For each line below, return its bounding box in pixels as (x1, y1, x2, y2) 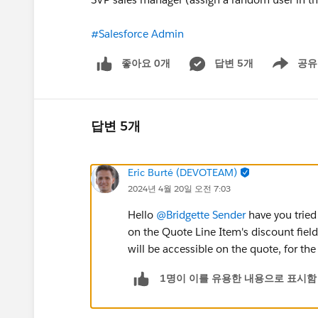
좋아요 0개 (121, 57, 170, 70)
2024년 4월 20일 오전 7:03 (128, 182, 231, 194)
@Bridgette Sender (156, 207, 246, 221)
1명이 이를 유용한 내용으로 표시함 (160, 272, 317, 285)
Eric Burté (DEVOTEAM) (128, 165, 237, 179)
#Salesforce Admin (91, 27, 184, 40)
